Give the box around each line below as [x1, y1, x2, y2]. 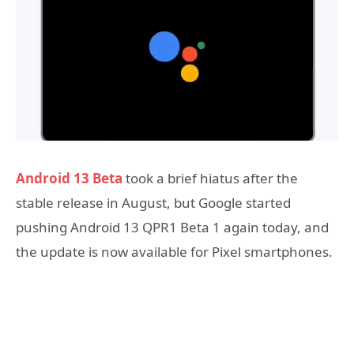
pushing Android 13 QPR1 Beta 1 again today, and [16, 218, 329, 236]
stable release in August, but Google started [16, 194, 291, 212]
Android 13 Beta [16, 169, 122, 187]
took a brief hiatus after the [122, 169, 298, 187]
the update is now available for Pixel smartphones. [16, 243, 333, 261]
